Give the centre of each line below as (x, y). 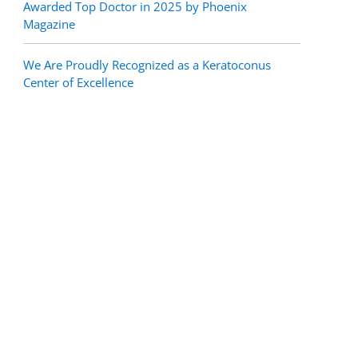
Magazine (50, 24)
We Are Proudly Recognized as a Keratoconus (147, 65)
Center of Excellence (79, 82)
